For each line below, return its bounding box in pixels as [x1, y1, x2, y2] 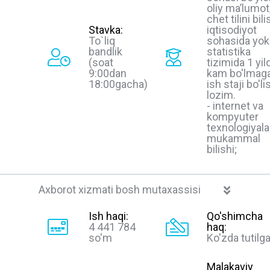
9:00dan [89, 66, 127, 80]
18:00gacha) [89, 77, 148, 90]
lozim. [207, 88, 236, 101]
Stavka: [89, 23, 123, 36]
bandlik [89, 45, 122, 58]
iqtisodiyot [207, 23, 257, 36]
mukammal [207, 131, 260, 145]
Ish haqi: [89, 209, 128, 222]
